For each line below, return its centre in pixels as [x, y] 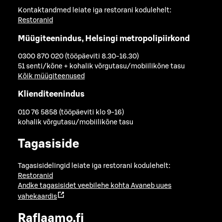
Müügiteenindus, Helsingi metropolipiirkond [104, 38]
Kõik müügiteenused [51, 76]
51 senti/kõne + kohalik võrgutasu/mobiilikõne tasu [101, 66]
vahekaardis [37, 197]
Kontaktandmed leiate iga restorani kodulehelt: [95, 11]
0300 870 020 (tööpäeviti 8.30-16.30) [78, 56]
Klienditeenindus [51, 94]
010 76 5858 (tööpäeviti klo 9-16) [71, 112]
